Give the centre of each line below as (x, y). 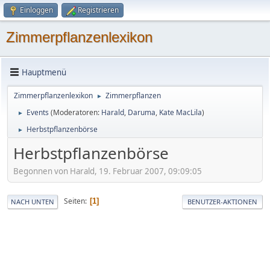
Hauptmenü (44, 72)
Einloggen (36, 10)
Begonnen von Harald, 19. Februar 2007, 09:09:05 (108, 171)
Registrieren (98, 10)
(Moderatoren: (76, 112)
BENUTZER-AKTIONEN (222, 201)
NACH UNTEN (33, 201)
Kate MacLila (181, 112)
